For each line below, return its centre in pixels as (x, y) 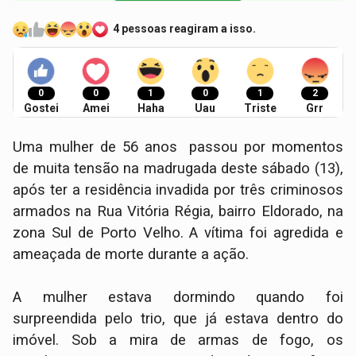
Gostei (41, 108)
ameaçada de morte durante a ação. (131, 254)
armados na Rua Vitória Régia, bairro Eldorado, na (178, 211)
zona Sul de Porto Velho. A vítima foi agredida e (178, 232)
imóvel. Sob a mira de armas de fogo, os (178, 340)
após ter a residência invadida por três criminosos (178, 190)
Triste (260, 108)
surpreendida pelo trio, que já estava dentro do (178, 318)
